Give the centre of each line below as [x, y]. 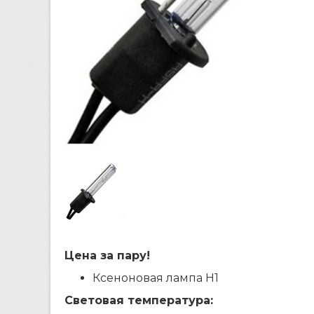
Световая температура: [139, 300]
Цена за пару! [107, 255]
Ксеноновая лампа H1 [156, 278]
